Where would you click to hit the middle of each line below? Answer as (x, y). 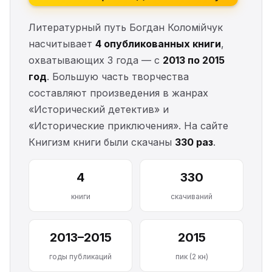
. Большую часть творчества (118, 76)
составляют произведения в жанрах (118, 93)
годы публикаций (80, 257)
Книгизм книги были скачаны (102, 142)
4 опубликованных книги (158, 44)
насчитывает (62, 44)
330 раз (194, 142)
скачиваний (192, 196)
